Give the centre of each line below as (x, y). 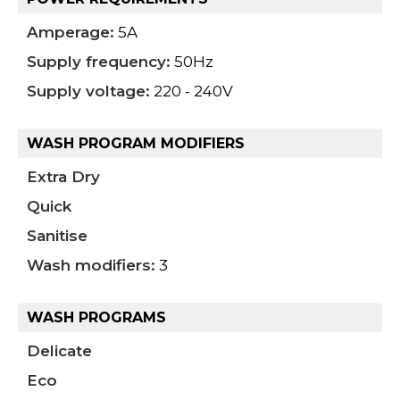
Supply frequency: (99, 62)
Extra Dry (63, 177)
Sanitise (57, 236)
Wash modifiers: (91, 266)
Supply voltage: (88, 92)
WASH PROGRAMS (96, 318)
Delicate (59, 351)
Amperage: (71, 33)
